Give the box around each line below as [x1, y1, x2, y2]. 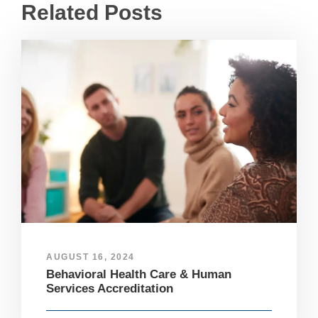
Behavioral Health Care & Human [46, 268, 231, 282]
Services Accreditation [46, 282, 173, 296]
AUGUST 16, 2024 [46, 252, 135, 263]
